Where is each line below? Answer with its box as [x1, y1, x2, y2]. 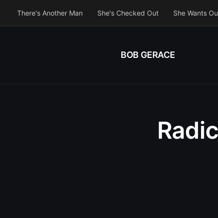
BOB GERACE [121, 50, 175, 60]
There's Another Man [17, 9, 83, 17]
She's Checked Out [97, 9, 159, 17]
